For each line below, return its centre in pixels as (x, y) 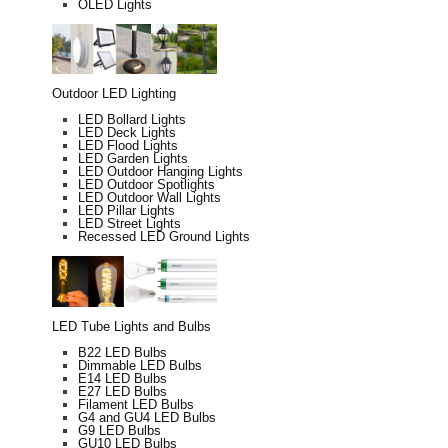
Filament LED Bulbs (136, 404)
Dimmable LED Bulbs (140, 365)
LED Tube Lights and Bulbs (131, 326)
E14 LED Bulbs (122, 378)
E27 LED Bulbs (122, 391)
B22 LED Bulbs (122, 352)
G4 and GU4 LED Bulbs (147, 417)
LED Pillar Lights (126, 211)
